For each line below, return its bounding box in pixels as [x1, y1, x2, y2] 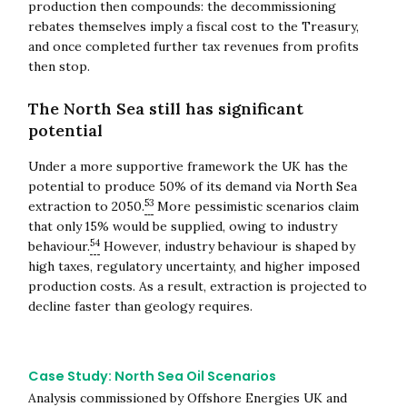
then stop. [27, 57, 90, 74]
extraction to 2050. [27, 197, 144, 214]
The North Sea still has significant [27, 97, 303, 119]
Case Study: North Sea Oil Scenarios [27, 366, 276, 385]
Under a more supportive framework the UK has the [27, 157, 348, 174]
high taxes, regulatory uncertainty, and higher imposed [27, 257, 360, 274]
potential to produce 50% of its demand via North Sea [27, 177, 357, 194]
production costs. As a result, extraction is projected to [27, 277, 367, 294]
